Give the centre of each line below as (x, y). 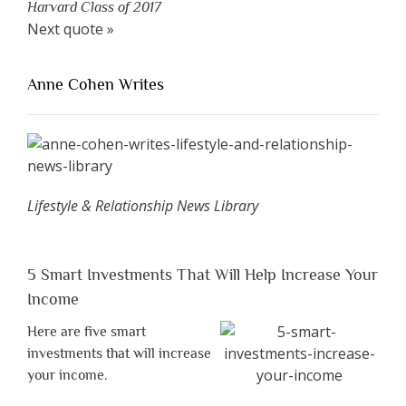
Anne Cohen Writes (96, 85)
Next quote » (71, 29)
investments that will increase (119, 354)
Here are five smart (87, 332)
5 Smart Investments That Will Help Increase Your (203, 275)
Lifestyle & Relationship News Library (143, 206)
